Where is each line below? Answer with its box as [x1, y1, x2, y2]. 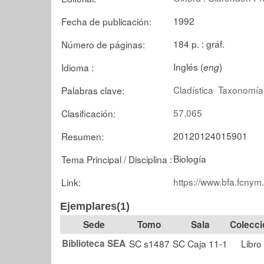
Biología [173, 151, 206, 165]
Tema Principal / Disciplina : [61, 152, 172, 166]
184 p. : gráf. [173, 37, 225, 50]
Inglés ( [173, 60, 203, 73]
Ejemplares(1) [60, 200, 130, 212]
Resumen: [61, 129, 104, 143]
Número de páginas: [61, 37, 145, 51]
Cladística [173, 82, 213, 96]
